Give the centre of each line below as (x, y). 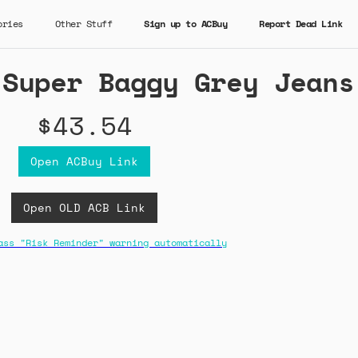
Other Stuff (83, 24)
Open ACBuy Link (84, 161)
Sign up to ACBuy (185, 24)
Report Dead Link (300, 24)
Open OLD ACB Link (84, 207)
